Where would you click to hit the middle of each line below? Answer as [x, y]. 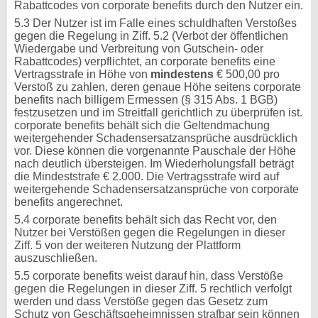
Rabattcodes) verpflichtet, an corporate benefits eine [145, 61]
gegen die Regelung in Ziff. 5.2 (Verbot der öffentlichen [151, 36]
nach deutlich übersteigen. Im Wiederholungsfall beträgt [154, 164]
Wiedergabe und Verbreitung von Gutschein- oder [139, 49]
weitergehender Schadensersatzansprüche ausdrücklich [156, 138]
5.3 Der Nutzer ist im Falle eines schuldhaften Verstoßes [155, 23]
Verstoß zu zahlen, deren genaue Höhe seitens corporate [158, 87]
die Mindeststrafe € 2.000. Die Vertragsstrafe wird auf [147, 176]
